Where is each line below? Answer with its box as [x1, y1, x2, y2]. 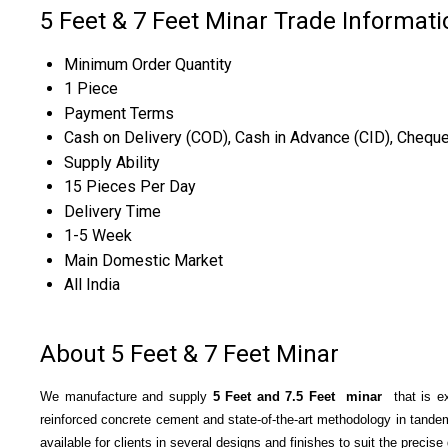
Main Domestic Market [64, 250, 223, 270]
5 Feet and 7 [212, 389, 293, 405]
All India [64, 274, 120, 294]
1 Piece [64, 78, 118, 98]
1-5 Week [64, 225, 132, 245]
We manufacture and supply [40, 389, 213, 405]
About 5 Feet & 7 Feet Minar [40, 339, 339, 368]
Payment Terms [64, 103, 174, 123]
